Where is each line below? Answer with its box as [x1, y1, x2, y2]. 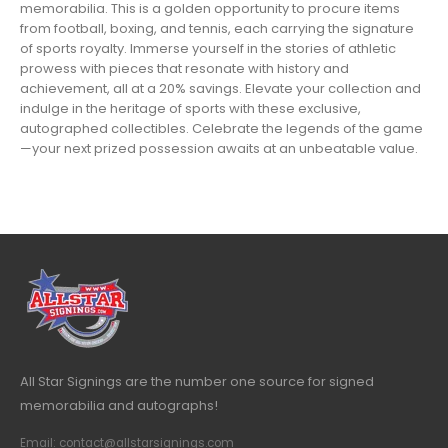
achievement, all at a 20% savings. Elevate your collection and [20, 78, 421, 98]
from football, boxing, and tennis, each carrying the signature [20, 18, 414, 38]
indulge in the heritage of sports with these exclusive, [20, 98, 361, 118]
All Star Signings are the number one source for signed [20, 371, 374, 391]
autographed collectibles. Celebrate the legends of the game [20, 118, 423, 138]
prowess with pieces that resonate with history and [20, 58, 349, 78]
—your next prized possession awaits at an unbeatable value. [20, 138, 418, 158]
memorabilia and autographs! [20, 395, 218, 415]
